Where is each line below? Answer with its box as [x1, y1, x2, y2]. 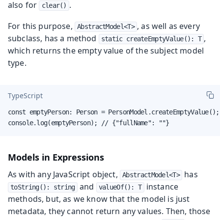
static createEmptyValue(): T [101, 34, 202, 43]
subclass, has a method [8, 32, 99, 44]
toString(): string [10, 183, 75, 191]
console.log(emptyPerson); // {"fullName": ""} [8, 118, 169, 127]
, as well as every [137, 20, 200, 31]
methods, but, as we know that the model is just [8, 193, 190, 204]
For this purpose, [8, 20, 75, 31]
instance [144, 181, 179, 192]
